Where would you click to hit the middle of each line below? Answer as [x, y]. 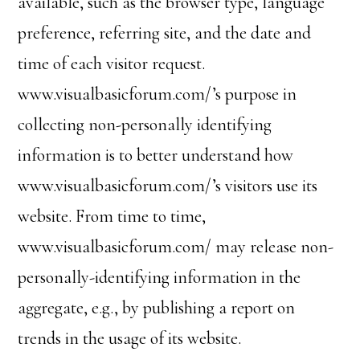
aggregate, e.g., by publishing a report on [157, 308]
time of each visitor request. [112, 63]
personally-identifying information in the [160, 277]
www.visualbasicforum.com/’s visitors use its [168, 186]
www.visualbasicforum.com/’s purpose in [157, 94]
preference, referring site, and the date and [165, 33]
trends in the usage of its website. [130, 338]
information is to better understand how [156, 155]
